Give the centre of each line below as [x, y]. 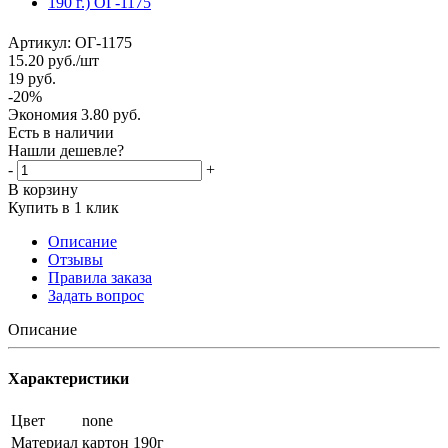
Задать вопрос [96, 295]
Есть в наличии [61, 132]
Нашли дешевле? [66, 150]
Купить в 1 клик [63, 207]
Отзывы [75, 259]
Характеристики [68, 378]
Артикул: [39, 42]
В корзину [43, 189]
